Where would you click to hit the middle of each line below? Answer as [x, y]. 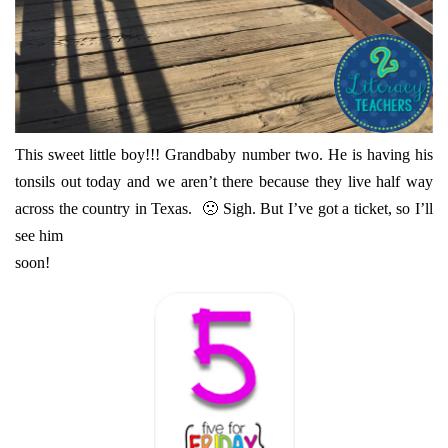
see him [39, 235]
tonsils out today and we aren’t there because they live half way [224, 181]
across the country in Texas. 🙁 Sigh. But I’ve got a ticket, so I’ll [224, 208]
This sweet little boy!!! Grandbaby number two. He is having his [224, 154]
